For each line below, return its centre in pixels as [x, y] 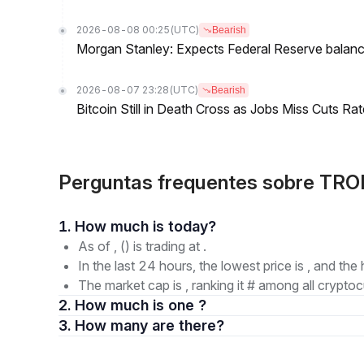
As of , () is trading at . [142, 246]
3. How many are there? [188, 325]
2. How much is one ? [141, 305]
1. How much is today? [192, 226]
